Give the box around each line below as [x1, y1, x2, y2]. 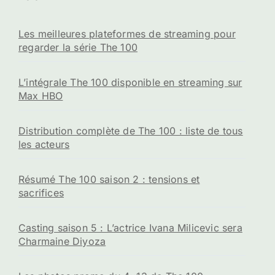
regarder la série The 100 [18, 41, 137, 53]
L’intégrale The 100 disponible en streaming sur [18, 76, 242, 88]
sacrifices [18, 186, 64, 199]
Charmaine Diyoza [18, 234, 106, 247]
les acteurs [18, 137, 70, 150]
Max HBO [18, 89, 63, 102]
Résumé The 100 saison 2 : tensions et [18, 172, 200, 185]
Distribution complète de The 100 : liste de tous [18, 124, 243, 137]
